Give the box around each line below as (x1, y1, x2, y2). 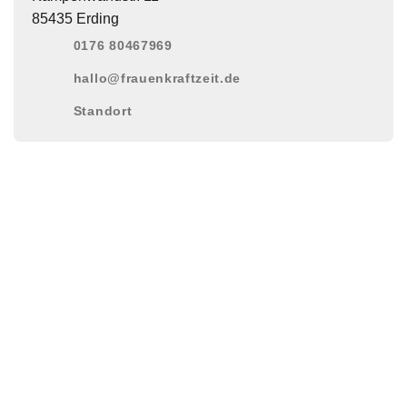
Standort (73, 104, 133, 118)
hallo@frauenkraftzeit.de (73, 71, 242, 85)
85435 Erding (31, 10, 119, 26)
